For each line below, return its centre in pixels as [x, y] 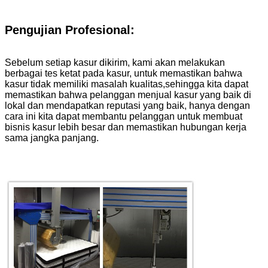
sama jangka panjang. [52, 138]
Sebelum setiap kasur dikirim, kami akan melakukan [115, 63]
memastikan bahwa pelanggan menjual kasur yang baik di [128, 95]
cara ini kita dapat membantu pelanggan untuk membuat [124, 117]
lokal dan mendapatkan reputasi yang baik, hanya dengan [127, 106]
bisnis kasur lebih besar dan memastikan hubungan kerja [126, 127]
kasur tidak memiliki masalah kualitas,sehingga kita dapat [127, 84]
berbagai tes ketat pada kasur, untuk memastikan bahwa [124, 74]
